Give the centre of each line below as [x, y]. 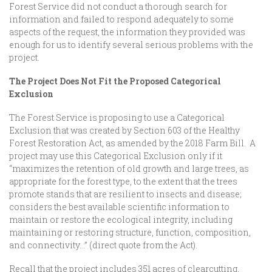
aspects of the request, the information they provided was [127, 32]
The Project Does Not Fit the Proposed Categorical [115, 81]
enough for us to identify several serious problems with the [131, 45]
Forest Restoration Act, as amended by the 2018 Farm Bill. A [132, 143]
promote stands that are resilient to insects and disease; [125, 194]
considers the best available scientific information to [119, 207]
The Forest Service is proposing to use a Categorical [117, 117]
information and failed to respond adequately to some [121, 19]
